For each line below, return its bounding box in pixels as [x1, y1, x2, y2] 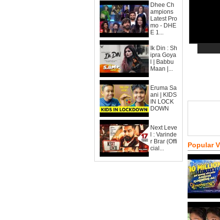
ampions [150, 8, 173, 15]
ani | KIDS [150, 91, 177, 98]
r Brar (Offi [150, 138, 177, 145]
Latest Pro [150, 15, 177, 22]
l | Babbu [150, 58, 174, 65]
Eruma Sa [150, 84, 177, 91]
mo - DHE [150, 22, 176, 29]
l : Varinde [150, 131, 177, 138]
